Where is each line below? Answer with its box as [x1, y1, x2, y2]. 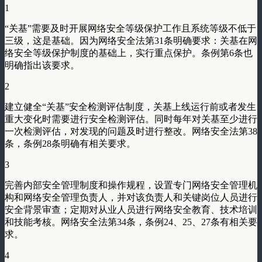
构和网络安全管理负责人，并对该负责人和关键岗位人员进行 [5, 192, 257, 202]
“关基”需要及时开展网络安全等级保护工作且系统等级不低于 [5, 23, 256, 33]
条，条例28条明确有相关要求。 [5, 138, 136, 149]
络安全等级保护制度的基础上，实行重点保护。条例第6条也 [5, 47, 253, 58]
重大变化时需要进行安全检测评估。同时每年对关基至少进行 [5, 113, 257, 124]
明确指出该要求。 [5, 60, 80, 70]
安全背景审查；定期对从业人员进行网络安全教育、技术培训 [5, 204, 257, 215]
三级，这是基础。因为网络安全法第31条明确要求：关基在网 [5, 35, 257, 46]
